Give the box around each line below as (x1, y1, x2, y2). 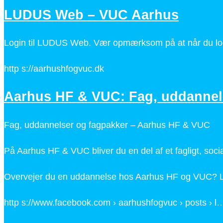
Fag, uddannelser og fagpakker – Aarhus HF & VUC (4, 119, 210, 130)
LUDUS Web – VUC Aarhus (4, 7, 179, 22)
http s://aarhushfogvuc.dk (4, 64, 104, 74)
